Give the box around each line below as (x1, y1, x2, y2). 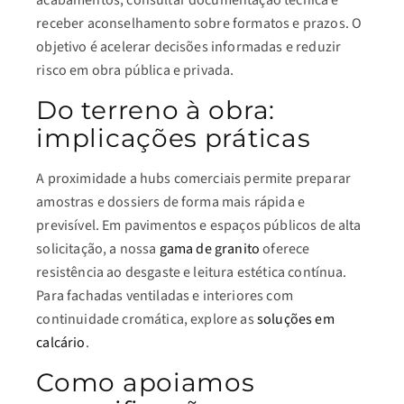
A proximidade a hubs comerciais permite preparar (36, 169, 351, 188)
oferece (260, 239, 310, 259)
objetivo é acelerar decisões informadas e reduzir (36, 37, 342, 57)
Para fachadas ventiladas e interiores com (36, 286, 293, 306)
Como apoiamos (36, 367, 255, 398)
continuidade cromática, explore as (36, 309, 257, 329)
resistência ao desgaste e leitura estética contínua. (36, 262, 347, 282)
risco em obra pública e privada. (36, 60, 234, 80)
